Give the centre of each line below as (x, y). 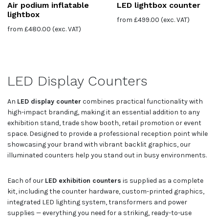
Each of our (26, 180)
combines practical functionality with (142, 101)
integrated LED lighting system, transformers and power (97, 202)
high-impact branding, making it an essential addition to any (104, 112)
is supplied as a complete (162, 180)
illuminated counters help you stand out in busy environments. (107, 155)
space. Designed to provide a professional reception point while (108, 133)
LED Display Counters (77, 81)
